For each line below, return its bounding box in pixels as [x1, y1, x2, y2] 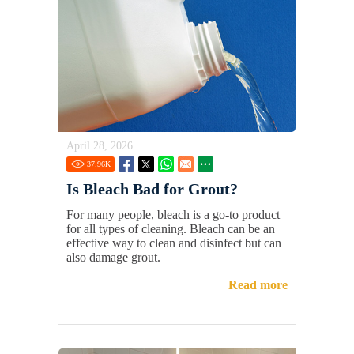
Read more [228, 277, 288, 292]
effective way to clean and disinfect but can [66, 235, 281, 250]
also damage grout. [66, 250, 160, 264]
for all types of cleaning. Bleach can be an [66, 221, 275, 235]
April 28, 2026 [66, 139, 133, 152]
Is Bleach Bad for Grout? [66, 179, 238, 198]
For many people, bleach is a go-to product [66, 207, 280, 221]
